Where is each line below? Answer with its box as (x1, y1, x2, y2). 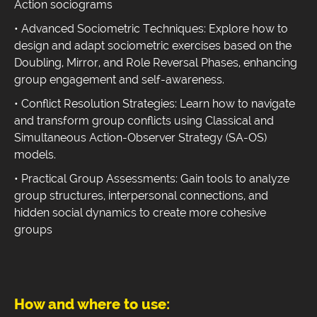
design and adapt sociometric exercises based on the (14, 39, 292, 53)
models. (14, 148, 56, 162)
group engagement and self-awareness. (14, 73, 227, 87)
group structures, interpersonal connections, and (14, 189, 268, 203)
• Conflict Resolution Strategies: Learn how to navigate (14, 97, 295, 111)
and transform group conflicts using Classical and (14, 114, 274, 128)
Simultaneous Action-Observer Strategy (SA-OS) (14, 131, 267, 145)
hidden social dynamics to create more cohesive (14, 206, 266, 220)
